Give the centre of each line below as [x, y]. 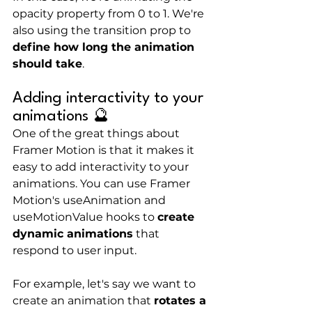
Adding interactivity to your [110, 99]
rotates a [180, 301]
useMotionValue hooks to [85, 217]
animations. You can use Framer [103, 184]
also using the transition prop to [103, 31]
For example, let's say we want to [106, 284]
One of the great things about [97, 134]
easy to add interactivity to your [102, 167]
